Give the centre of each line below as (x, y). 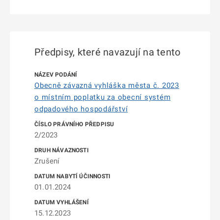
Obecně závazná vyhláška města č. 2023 (107, 85)
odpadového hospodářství (81, 109)
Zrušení (47, 161)
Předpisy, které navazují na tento (108, 52)
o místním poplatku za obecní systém (103, 97)
